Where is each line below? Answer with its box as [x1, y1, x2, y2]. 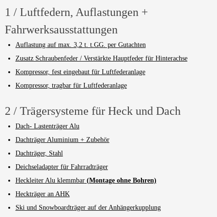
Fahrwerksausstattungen [5, 23, 118, 36]
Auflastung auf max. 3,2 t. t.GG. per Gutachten [15, 41, 146, 48]
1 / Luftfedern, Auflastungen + [5, 5, 148, 18]
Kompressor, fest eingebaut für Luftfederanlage [15, 68, 145, 76]
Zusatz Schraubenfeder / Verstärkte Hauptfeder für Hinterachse [15, 54, 187, 62]
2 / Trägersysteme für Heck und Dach [5, 104, 181, 117]
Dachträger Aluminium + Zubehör [15, 136, 109, 143]
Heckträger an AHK [15, 190, 70, 198]
